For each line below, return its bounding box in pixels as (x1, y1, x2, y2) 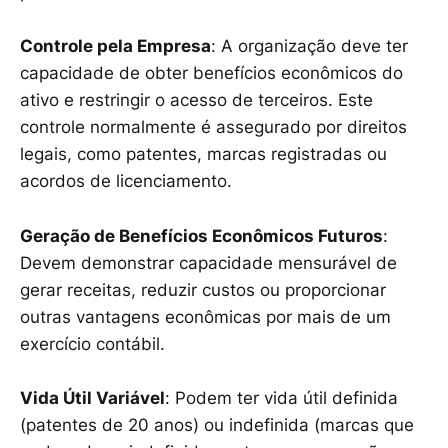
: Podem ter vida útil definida (165, 387, 398, 408)
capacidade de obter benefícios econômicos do (20, 63, 403, 84)
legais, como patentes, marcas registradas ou (20, 144, 387, 165)
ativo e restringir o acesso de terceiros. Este (20, 90, 373, 111)
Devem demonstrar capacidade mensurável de (20, 252, 397, 273)
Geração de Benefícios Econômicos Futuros (20, 225, 383, 246)
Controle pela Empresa (20, 36, 211, 57)
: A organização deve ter (211, 36, 408, 57)
